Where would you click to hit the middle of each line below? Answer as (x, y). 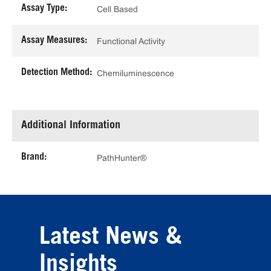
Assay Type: (44, 8)
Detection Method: (57, 73)
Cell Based (117, 9)
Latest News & (111, 238)
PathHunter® (122, 158)
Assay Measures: (54, 41)
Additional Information (71, 126)
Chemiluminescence (135, 73)
